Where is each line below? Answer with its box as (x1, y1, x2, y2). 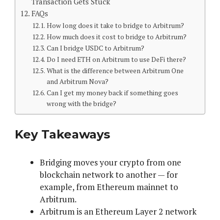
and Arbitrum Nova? (46, 77, 109, 86)
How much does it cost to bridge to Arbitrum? (46, 32, 187, 41)
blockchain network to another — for (40, 168, 178, 180)
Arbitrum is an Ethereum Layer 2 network (40, 205, 196, 217)
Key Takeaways (15, 127, 110, 141)
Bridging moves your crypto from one (40, 156, 181, 168)
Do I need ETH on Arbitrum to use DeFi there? (46, 55, 186, 64)
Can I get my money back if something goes (46, 88, 178, 97)
